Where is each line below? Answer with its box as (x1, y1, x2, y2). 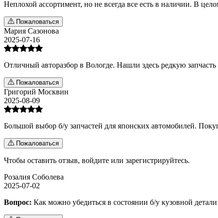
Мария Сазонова (4, 26, 59, 35)
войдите (82, 156, 109, 164)
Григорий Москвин (4, 87, 69, 96)
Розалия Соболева (4, 172, 64, 181)
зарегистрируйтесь (126, 156, 188, 164)
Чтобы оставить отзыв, (4, 156, 82, 164)
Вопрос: (4, 198, 32, 206)
